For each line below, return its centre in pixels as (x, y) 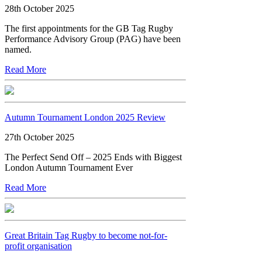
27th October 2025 (39, 137)
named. (18, 49)
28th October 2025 (39, 8)
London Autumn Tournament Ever (69, 167)
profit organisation (38, 246)
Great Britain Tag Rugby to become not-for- (86, 235)
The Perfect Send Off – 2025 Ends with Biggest (93, 157)
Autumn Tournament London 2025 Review (85, 117)
